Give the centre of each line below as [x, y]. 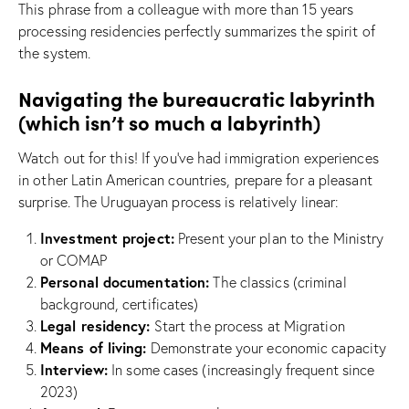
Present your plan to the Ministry [279, 238]
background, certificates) [120, 304]
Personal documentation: [125, 281]
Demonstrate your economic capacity [267, 347]
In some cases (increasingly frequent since [241, 369]
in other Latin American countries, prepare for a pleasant [195, 179]
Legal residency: [95, 325]
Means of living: [94, 347]
